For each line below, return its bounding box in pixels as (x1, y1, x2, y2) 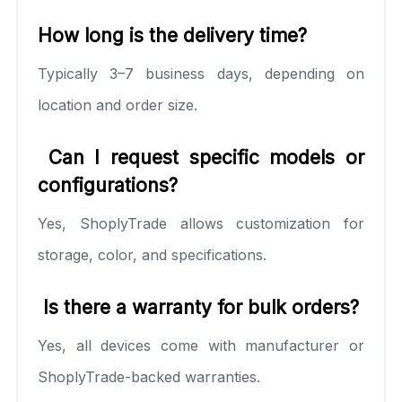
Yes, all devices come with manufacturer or (38, 336, 364, 354)
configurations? (38, 173, 178, 197)
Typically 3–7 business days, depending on (38, 64, 364, 83)
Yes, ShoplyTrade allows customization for (38, 214, 364, 232)
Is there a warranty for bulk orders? (38, 295, 359, 319)
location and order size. (38, 95, 197, 114)
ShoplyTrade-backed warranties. (38, 367, 260, 386)
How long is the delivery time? (38, 23, 307, 47)
